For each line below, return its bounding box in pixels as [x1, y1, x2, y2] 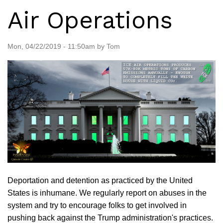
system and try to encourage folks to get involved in [7, 201, 187, 210]
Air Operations [7, 5, 173, 34]
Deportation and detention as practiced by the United [7, 176, 193, 185]
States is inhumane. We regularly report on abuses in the [7, 188, 207, 197]
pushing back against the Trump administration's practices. [7, 213, 213, 222]
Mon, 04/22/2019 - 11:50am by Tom [7, 42, 120, 50]
